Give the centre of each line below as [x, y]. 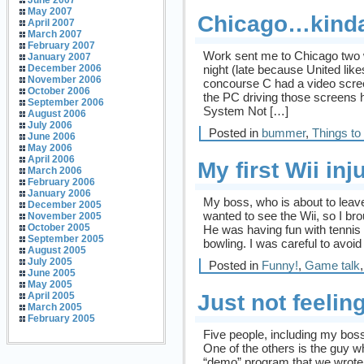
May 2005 [50, 284]
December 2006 [65, 68]
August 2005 [57, 250]
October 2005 [59, 227]
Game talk [332, 265]
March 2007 [55, 34]
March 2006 [55, 171]
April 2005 [51, 296]
